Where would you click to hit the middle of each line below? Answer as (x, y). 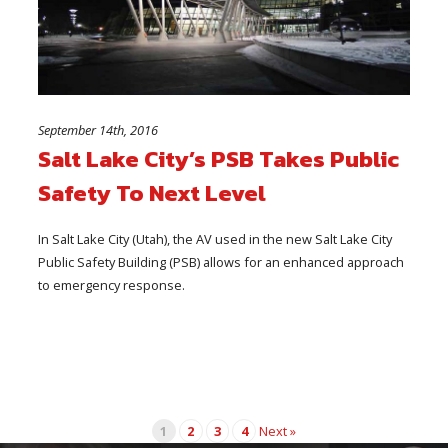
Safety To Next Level (152, 192)
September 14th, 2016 (98, 129)
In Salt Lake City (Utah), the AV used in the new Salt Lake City (215, 238)
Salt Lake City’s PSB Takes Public (219, 158)
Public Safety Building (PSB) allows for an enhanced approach (221, 261)
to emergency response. (112, 284)
